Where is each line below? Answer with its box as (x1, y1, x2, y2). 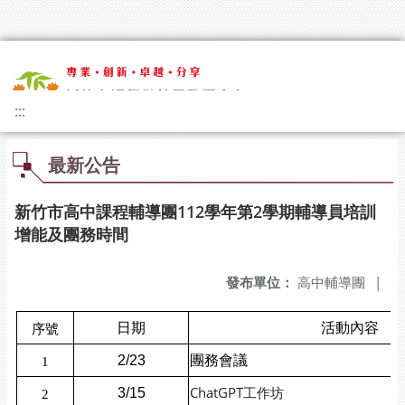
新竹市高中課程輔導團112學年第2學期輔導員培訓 (14, 201, 376, 222)
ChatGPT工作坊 (190, 383, 284, 401)
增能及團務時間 (14, 223, 128, 245)
